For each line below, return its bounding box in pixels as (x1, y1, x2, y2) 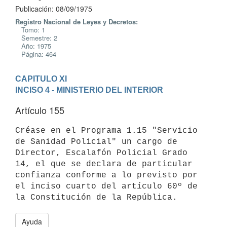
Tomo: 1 (15, 25, 45, 34)
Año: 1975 (15, 41, 51, 51)
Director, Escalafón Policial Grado (15, 148, 187, 158)
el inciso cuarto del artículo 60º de (15, 181, 198, 191)
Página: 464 (15, 49, 56, 59)
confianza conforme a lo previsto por (15, 170, 198, 180)
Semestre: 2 (15, 33, 57, 43)
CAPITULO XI (15, 74, 67, 83)
